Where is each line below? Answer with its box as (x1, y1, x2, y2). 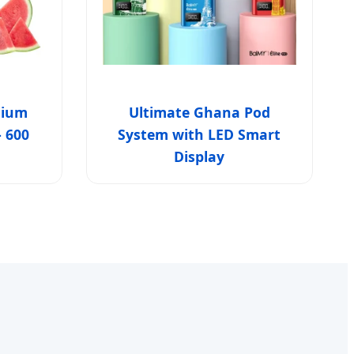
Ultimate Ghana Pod (128, 102, 270, 122)
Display (174, 146, 225, 166)
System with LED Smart (118, 124, 281, 144)
